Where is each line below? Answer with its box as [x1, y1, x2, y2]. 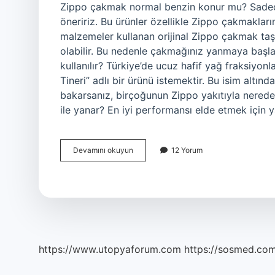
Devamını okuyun [73, 145, 133, 155]
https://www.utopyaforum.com [39, 243, 181, 255]
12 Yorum [171, 145, 203, 155]
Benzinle [133, 178, 163, 187]
